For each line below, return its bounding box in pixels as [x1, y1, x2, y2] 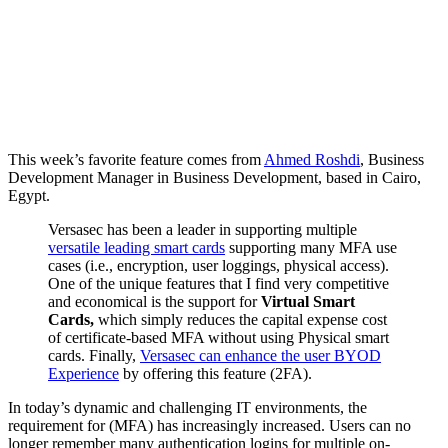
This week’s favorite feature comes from [8, 151, 264, 169]
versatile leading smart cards [48, 239, 225, 257]
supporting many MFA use [225, 239, 397, 257]
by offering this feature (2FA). [119, 365, 312, 383]
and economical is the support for [48, 293, 261, 311]
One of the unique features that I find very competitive [48, 275, 389, 293]
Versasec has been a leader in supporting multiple [48, 221, 357, 239]
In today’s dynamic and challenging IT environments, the [8, 399, 367, 417]
